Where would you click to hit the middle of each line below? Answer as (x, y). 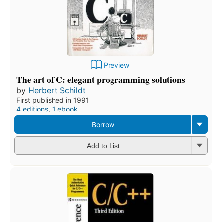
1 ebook (65, 109)
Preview (116, 65)
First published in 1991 (53, 100)
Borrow (103, 124)
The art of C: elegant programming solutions (101, 79)
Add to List (103, 146)
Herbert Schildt (57, 90)
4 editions (32, 109)
